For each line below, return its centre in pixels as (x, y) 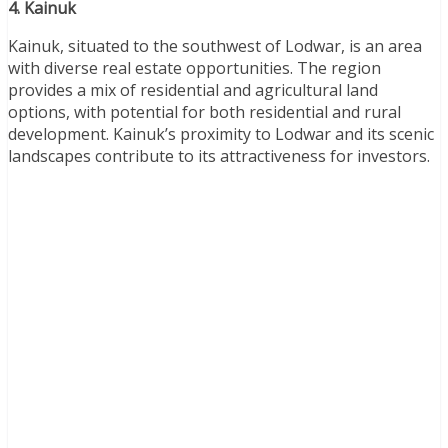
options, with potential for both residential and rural (204, 111)
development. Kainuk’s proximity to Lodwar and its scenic (221, 133)
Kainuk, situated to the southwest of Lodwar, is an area (215, 45)
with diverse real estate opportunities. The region (194, 67)
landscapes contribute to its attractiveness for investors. (219, 155)
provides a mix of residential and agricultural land (193, 89)
